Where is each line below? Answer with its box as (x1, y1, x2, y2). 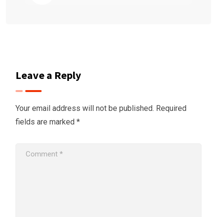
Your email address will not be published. (15, 103, 154, 113)
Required (156, 103, 186, 113)
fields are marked (15, 117, 77, 126)
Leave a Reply (15, 68, 81, 82)
